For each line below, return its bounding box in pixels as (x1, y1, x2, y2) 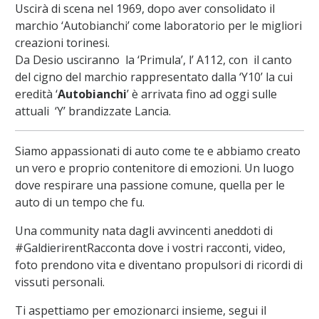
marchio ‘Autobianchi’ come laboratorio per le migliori (14, 18, 302, 34)
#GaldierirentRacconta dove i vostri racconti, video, (14, 240, 286, 256)
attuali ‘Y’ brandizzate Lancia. (14, 103, 171, 120)
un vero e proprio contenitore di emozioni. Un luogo (14, 160, 294, 177)
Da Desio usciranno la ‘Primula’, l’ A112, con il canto (14, 52, 292, 68)
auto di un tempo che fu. (14, 194, 145, 211)
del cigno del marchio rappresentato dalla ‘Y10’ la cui (14, 69, 293, 85)
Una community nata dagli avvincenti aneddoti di (14, 223, 273, 239)
